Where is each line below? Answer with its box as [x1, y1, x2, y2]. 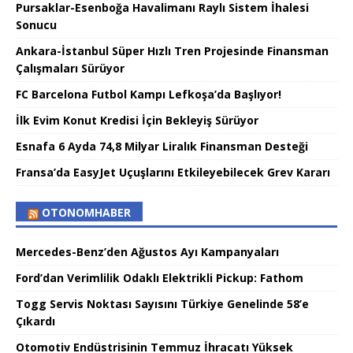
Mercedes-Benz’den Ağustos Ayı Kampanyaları [16, 244, 279, 260]
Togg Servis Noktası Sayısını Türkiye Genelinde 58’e [16, 296, 309, 312]
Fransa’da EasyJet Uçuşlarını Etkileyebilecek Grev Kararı [16, 165, 330, 180]
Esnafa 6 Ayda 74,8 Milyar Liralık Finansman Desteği [16, 139, 308, 154]
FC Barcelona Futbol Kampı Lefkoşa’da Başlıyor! [16, 87, 281, 102]
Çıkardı [16, 314, 55, 329]
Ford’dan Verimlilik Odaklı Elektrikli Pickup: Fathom [16, 270, 303, 286]
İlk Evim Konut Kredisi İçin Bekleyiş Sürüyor [16, 113, 258, 128]
